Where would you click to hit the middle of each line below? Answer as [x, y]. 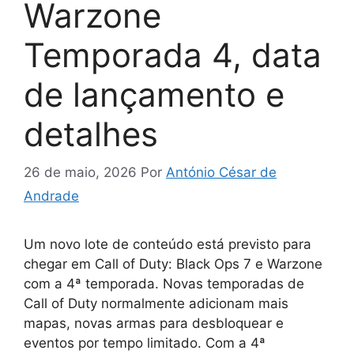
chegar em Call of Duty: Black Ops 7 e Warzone [173, 264]
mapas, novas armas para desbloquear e [154, 324]
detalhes [91, 134]
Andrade [51, 196]
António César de [221, 173]
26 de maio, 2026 [80, 173]
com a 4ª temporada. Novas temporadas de [164, 284]
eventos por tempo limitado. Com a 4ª [145, 343]
